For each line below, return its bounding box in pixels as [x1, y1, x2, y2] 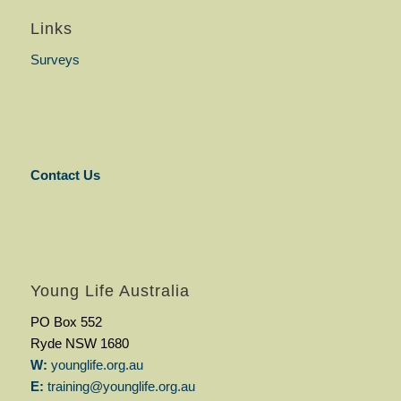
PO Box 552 [30, 313, 102, 329]
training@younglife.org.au [47, 378, 195, 394]
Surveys [30, 51, 80, 67]
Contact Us [30, 167, 100, 183]
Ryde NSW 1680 [30, 335, 129, 351]
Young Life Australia [30, 282, 190, 301]
